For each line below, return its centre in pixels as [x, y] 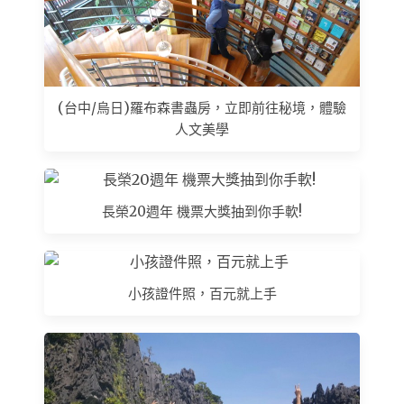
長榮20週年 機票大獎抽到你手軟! [202, 211]
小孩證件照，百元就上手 [202, 294]
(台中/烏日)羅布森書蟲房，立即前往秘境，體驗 [202, 107]
